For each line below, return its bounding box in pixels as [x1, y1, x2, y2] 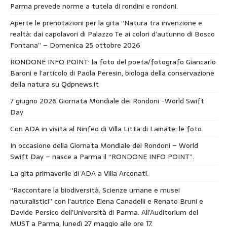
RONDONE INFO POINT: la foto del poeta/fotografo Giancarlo [10, 56, 216, 67]
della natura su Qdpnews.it [10, 78, 99, 90]
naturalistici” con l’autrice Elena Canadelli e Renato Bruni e [10, 195, 203, 207]
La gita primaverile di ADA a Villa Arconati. [10, 167, 148, 179]
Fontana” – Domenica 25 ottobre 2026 [10, 39, 140, 51]
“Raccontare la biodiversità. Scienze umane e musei [10, 184, 180, 196]
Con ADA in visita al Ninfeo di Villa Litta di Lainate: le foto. [10, 123, 203, 134]
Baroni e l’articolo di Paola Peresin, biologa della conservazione [10, 67, 214, 79]
